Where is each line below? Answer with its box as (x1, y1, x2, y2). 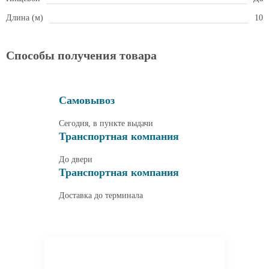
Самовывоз (59, 94, 115, 106)
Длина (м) (6, 13, 43, 22)
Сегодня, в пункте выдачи (59, 118, 153, 128)
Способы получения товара (6, 49, 157, 62)
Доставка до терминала (59, 190, 143, 200)
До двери (59, 154, 92, 164)
